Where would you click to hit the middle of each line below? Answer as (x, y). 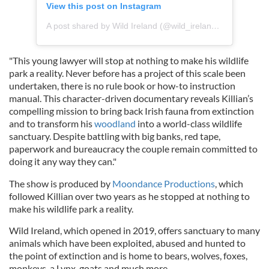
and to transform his (52, 123)
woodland (115, 123)
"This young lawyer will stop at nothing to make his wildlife (129, 60)
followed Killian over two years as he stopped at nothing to (129, 196)
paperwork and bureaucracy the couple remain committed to (133, 148)
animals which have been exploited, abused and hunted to (127, 243)
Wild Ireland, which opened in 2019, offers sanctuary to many (134, 230)
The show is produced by (61, 183)
